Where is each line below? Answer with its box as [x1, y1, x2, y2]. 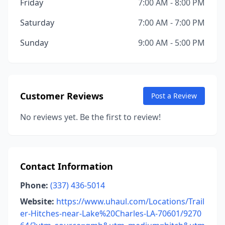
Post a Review [151, 91, 197, 100]
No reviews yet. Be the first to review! [20, 111, 161, 123]
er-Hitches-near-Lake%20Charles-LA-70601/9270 [20, 208, 201, 219]
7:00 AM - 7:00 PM [138, 17, 205, 28]
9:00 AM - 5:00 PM [138, 37, 205, 48]
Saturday [20, 17, 54, 28]
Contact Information [20, 160, 113, 172]
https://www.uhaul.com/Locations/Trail [56, 196, 204, 207]
